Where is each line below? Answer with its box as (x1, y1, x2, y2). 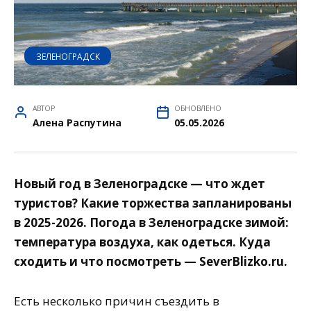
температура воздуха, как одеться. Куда (14, 234, 271, 251)
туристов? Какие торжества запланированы (14, 195, 292, 212)
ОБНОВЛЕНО (174, 103, 222, 114)
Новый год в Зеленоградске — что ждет (14, 176, 265, 192)
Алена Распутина (33, 116, 122, 130)
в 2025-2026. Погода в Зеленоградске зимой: (14, 215, 289, 231)
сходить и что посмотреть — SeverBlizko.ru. (14, 253, 287, 270)
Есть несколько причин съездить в (14, 293, 219, 310)
